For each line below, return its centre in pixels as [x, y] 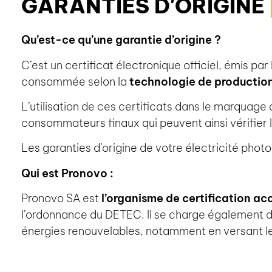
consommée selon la [75, 81]
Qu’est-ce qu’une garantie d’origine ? [121, 40]
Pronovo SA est [61, 199]
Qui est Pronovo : [69, 173]
